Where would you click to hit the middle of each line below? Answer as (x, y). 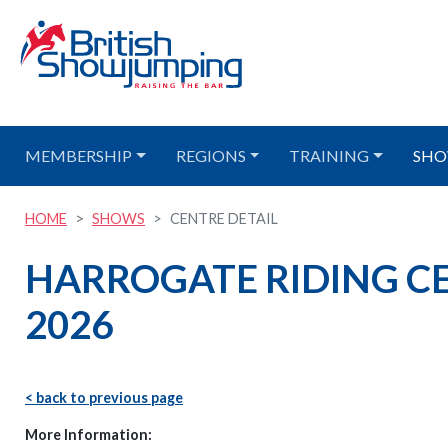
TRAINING (329, 155)
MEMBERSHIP (78, 155)
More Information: (88, 434)
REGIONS (210, 155)
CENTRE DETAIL (224, 218)
